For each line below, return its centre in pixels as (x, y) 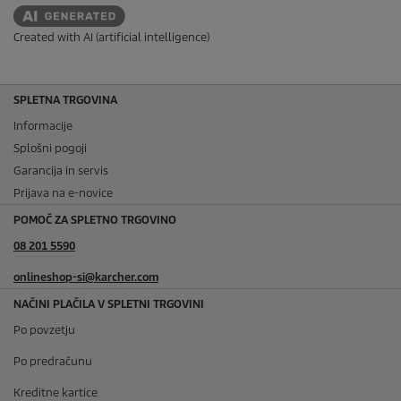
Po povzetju (44, 329)
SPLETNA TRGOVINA (65, 99)
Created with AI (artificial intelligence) (111, 37)
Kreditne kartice (55, 392)
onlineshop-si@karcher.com (86, 277)
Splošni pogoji (50, 148)
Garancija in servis (61, 170)
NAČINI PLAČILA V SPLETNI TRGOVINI (109, 303)
